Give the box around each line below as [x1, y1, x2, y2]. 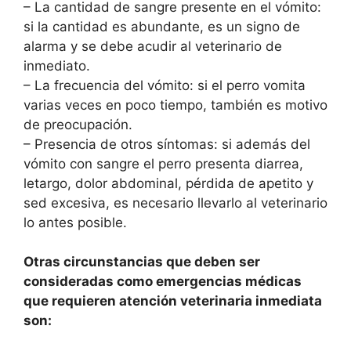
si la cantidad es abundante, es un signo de [24, 18, 300, 34]
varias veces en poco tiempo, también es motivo [24, 96, 327, 113]
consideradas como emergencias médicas [24, 273, 302, 290]
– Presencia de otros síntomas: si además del [24, 136, 310, 152]
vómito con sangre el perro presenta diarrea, [24, 155, 303, 172]
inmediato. [24, 57, 90, 74]
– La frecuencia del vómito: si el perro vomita [24, 77, 306, 93]
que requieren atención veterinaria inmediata [24, 293, 322, 309]
